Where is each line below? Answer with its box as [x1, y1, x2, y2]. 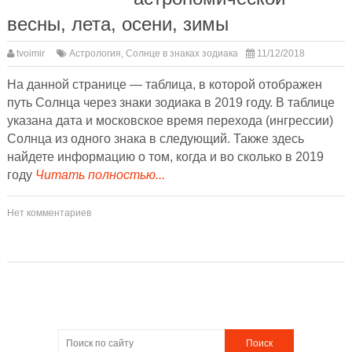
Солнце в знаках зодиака [125, 47, 238, 59]
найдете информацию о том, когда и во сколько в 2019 [6, 149, 324, 163]
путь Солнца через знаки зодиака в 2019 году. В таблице [6, 95, 335, 109]
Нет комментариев [6, 207, 91, 218]
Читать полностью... [35, 167, 165, 181]
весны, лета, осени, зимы [6, 13, 229, 35]
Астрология [68, 47, 121, 59]
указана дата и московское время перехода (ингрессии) [6, 113, 333, 127]
